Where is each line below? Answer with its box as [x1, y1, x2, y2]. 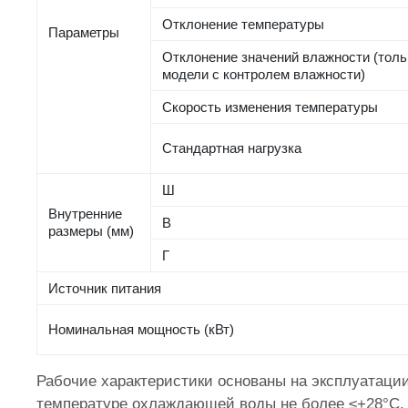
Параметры [48, 25, 120, 41]
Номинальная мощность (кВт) [48, 321, 235, 338]
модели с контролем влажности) [162, 66, 366, 83]
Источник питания [48, 280, 162, 297]
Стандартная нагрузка [162, 140, 302, 157]
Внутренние [48, 206, 123, 222]
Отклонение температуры [162, 16, 325, 33]
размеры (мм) [48, 223, 135, 240]
